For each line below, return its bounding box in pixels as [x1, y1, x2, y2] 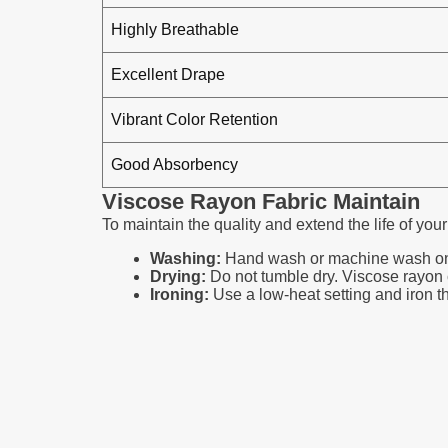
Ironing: [150, 286, 209, 303]
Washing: [150, 250, 221, 267]
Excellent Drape [111, 66, 225, 83]
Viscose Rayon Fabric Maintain [102, 189, 420, 214]
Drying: [150, 268, 206, 285]
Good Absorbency [111, 156, 238, 173]
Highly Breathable [111, 21, 239, 38]
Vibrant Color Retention [111, 111, 278, 128]
